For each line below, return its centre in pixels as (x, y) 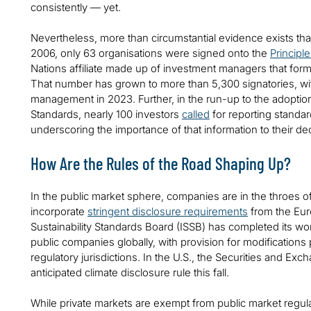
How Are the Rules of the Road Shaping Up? (161, 163)
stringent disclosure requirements (168, 212)
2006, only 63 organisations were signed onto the (150, 53)
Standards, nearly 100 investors (106, 115)
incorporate (59, 212)
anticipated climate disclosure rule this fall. (130, 273)
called (196, 115)
